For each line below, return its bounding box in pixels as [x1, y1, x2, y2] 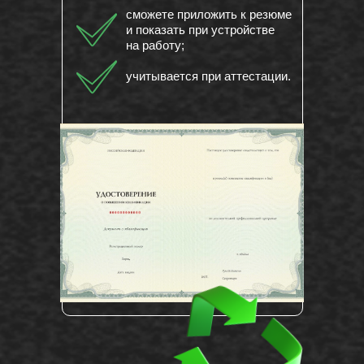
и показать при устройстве [126, 23, 275, 37]
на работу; [126, 38, 188, 53]
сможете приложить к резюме [126, 7, 292, 22]
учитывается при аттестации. [126, 69, 294, 84]
